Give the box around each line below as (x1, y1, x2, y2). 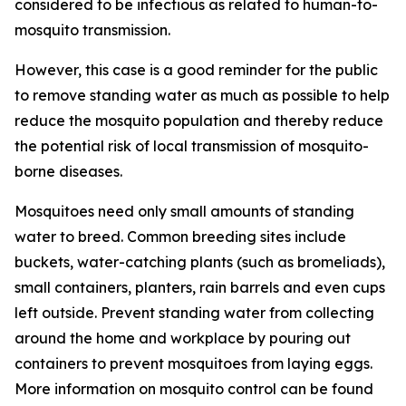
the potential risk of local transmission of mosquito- (14, 137, 369, 155)
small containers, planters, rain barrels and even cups (14, 278, 385, 296)
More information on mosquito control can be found (14, 380, 373, 398)
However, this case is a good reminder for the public (14, 61, 378, 79)
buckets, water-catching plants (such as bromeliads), (14, 253, 385, 271)
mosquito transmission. (14, 21, 170, 39)
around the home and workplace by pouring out (14, 329, 351, 347)
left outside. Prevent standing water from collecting (14, 304, 374, 322)
